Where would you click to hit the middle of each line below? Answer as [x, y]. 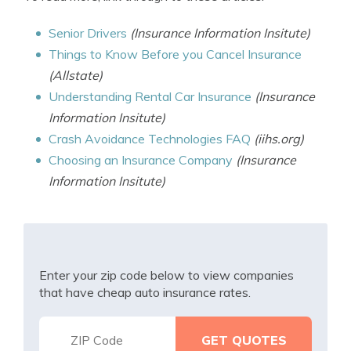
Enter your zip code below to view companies [166, 275]
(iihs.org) [279, 139]
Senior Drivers [88, 33]
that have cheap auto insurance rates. [145, 292]
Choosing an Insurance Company [141, 160]
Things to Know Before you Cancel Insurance [175, 54]
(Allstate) [76, 75]
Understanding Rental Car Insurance [150, 96]
